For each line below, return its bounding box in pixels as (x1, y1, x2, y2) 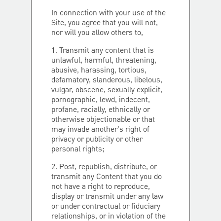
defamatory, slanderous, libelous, (51, 74, 162, 86)
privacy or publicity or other (51, 134, 143, 146)
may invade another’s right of (51, 124, 149, 136)
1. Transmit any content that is (51, 45, 154, 57)
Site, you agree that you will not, (51, 17, 158, 29)
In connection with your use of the (51, 7, 166, 19)
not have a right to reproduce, (51, 181, 150, 193)
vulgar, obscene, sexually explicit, (51, 84, 162, 96)
